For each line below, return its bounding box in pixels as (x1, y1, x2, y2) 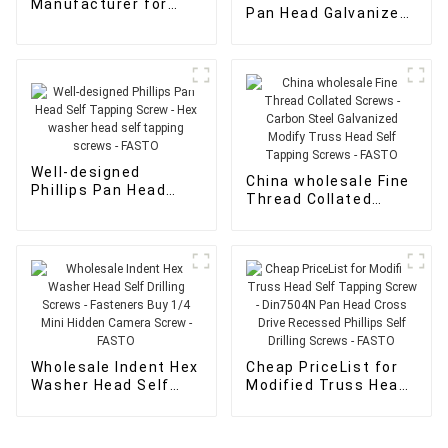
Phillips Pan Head (30, 181, 167, 198)
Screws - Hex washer (245, 22, 320, 39)
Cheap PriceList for (245, 358, 399, 375)
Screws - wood (30, 31, 105, 48)
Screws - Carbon (245, 208, 320, 225)
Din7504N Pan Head (245, 412, 398, 429)
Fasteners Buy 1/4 (30, 412, 176, 429)
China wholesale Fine (245, 172, 410, 189)
